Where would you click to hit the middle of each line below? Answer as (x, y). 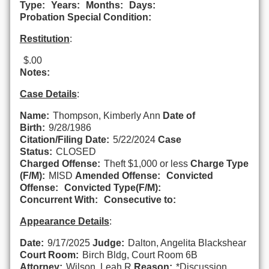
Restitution (44, 38)
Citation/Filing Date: (64, 139)
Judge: (108, 243)
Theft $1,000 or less (146, 163)
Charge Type (219, 163)
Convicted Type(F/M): (112, 187)
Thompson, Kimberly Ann (107, 115)
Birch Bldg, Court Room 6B (140, 255)
